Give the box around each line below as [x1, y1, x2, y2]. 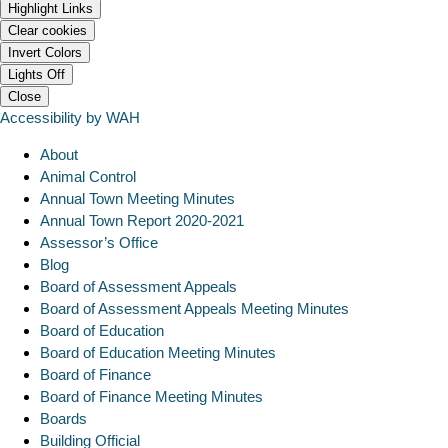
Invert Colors [8, 44, 82, 60]
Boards [40, 409, 87, 427]
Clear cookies [8, 22, 87, 38]
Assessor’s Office [40, 233, 158, 251]
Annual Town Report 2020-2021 [40, 211, 244, 229]
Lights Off [8, 66, 65, 82]
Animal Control [40, 167, 136, 185]
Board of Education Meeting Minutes [40, 343, 276, 361]
